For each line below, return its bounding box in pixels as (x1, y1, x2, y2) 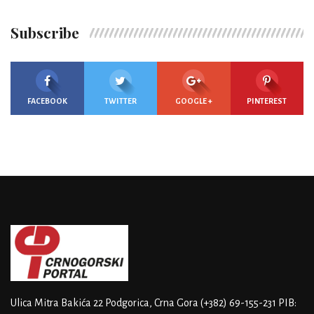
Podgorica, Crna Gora (103, 296, 198, 308)
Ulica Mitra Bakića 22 (11, 296, 103, 308)
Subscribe (11, 22, 79, 42)
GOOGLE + (175, 96, 212, 105)
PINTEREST (247, 96, 287, 105)
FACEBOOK (27, 96, 67, 105)
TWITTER (104, 96, 137, 105)
